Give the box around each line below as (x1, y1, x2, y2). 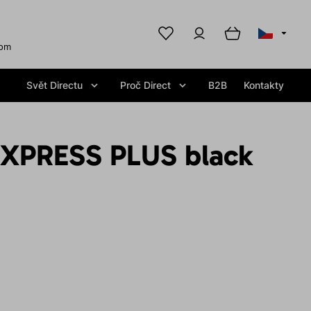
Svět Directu (26, 79, 83, 91)
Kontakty (244, 79, 285, 91)
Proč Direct (120, 79, 171, 91)
